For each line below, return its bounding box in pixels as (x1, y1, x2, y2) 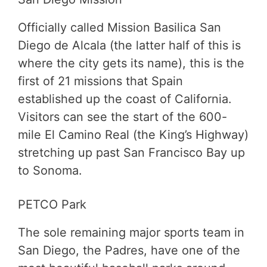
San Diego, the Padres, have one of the (18, 243, 240, 257)
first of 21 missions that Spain (18, 73, 183, 88)
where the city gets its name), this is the (18, 55, 244, 70)
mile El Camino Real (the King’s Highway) (18, 127, 249, 142)
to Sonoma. (18, 163, 82, 178)
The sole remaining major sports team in (18, 225, 244, 240)
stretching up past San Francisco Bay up (18, 145, 245, 160)
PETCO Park (18, 197, 86, 212)
